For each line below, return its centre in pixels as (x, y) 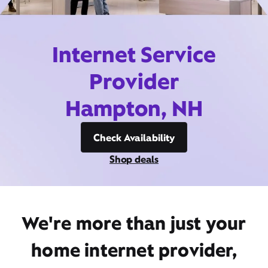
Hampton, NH (134, 108)
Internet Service (134, 54)
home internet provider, (134, 250)
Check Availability (134, 138)
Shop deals (134, 159)
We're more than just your (134, 223)
